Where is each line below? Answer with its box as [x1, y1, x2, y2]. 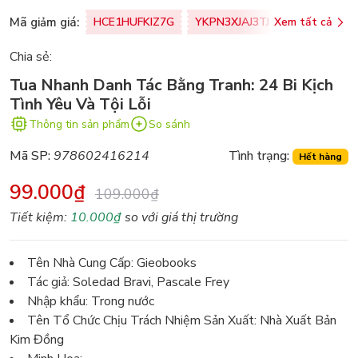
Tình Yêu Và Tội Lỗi [10, 93, 151, 116]
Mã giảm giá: [10, 14, 79, 30]
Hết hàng [299, 150, 343, 164]
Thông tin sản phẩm [29, 116, 129, 132]
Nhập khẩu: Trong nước [27, 292, 154, 311]
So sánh [149, 116, 190, 132]
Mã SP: [10, 147, 50, 165]
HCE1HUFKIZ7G [93, 14, 174, 30]
